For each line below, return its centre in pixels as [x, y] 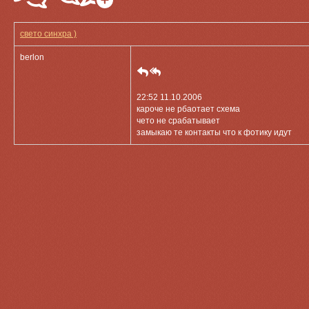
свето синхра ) [48, 34]
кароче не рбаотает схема [188, 109]
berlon [32, 57]
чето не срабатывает [178, 121]
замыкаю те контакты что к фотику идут [214, 132]
